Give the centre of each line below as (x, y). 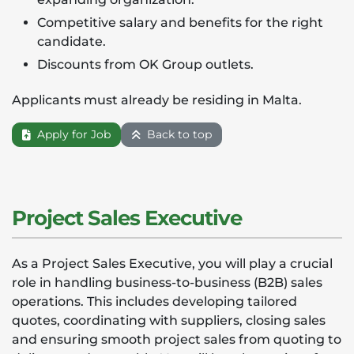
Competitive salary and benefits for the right (180, 23)
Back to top (178, 134)
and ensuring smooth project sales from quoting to (177, 339)
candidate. (72, 41)
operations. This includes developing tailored (154, 301)
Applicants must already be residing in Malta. (157, 100)
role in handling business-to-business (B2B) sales (167, 282)
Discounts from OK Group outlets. (145, 64)
